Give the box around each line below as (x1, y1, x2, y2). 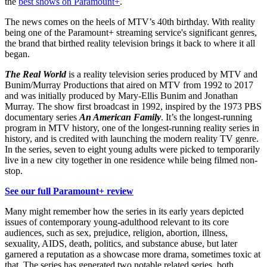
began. (5, 49, 32, 60)
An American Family (79, 112, 161, 123)
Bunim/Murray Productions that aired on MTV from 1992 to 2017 (5, 80, 253, 91)
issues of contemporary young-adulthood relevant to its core (5, 217, 229, 228)
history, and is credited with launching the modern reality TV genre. (5, 133, 259, 144)
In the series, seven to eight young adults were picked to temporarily (5, 144, 260, 155)
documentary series (5, 112, 79, 123)
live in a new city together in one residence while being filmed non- (5, 155, 257, 166)
